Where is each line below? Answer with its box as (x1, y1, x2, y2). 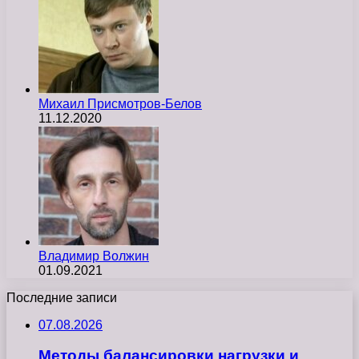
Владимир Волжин (38, 248, 149, 263)
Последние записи (6, 290, 117, 305)
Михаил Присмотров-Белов (38, 96, 202, 111)
